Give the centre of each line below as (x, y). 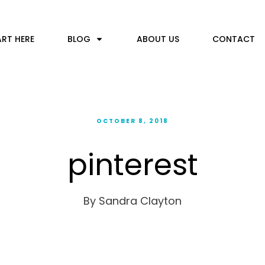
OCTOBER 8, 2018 (132, 121)
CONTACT (233, 39)
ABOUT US (158, 39)
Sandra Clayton (140, 201)
